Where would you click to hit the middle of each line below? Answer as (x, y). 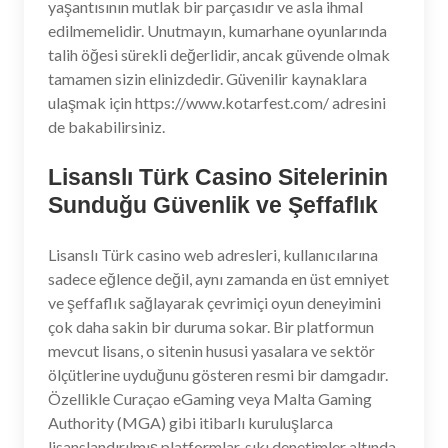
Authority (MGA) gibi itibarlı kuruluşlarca (190, 422)
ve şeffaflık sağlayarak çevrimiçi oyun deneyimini (214, 302)
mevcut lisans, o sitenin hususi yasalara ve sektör (211, 350)
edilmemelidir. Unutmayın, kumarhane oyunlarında (217, 30)
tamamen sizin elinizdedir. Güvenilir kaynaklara (207, 78)
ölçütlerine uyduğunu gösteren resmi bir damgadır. (218, 374)
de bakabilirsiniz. (106, 126)
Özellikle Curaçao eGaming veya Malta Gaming (210, 398)
